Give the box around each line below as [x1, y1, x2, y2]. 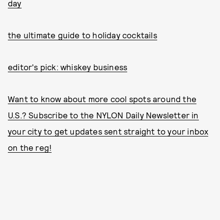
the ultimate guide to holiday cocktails [8, 30, 157, 40]
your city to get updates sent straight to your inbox [8, 126, 209, 136]
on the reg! [8, 142, 52, 152]
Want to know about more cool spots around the [8, 94, 197, 104]
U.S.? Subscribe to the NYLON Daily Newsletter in [8, 110, 199, 120]
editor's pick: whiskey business [8, 62, 128, 72]
